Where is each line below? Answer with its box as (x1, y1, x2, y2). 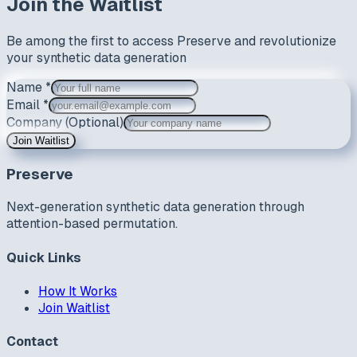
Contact (6, 333, 58, 351)
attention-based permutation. (6, 215, 178, 233)
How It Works (38, 282, 117, 300)
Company (6, 114, 65, 131)
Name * (6, 79, 51, 96)
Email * (6, 96, 49, 113)
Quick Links (6, 249, 81, 266)
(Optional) (65, 114, 124, 131)
